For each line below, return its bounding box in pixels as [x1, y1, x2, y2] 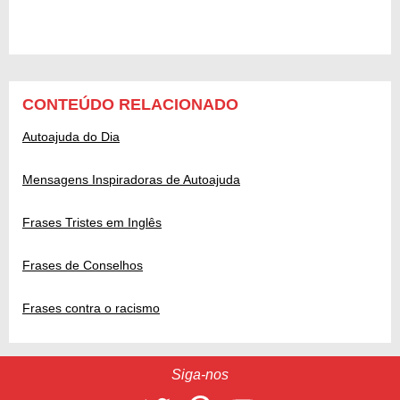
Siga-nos [171, 367, 229, 383]
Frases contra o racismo [22, 301, 160, 316]
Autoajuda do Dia [22, 129, 120, 145]
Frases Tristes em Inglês [22, 215, 162, 230]
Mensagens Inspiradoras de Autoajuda [22, 172, 240, 187]
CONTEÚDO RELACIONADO [22, 96, 238, 114]
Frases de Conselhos [22, 258, 143, 273]
